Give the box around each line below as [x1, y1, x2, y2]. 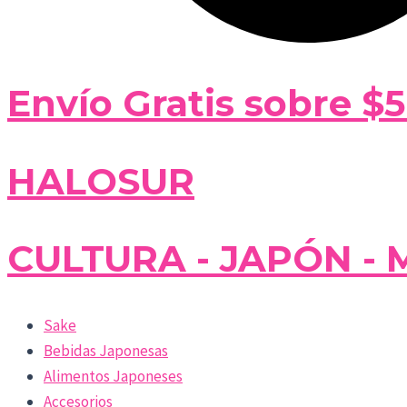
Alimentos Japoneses [44, 365, 183, 386]
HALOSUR [7, 158, 194, 203]
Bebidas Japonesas [44, 340, 168, 361]
